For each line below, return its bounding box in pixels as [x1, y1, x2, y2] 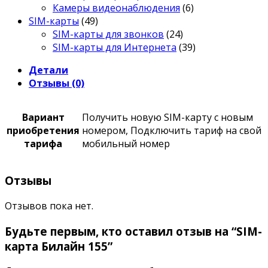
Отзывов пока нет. [5, 199, 93, 212]
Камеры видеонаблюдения [53, 1, 180, 15]
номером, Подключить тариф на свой [82, 124, 261, 138]
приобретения [7, 124, 80, 138]
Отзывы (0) [29, 77, 84, 90]
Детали [29, 63, 68, 77]
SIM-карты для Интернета [53, 41, 176, 54]
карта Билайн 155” [5, 238, 112, 254]
